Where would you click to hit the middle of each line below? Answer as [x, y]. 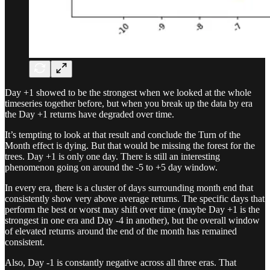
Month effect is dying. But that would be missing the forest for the [130, 146]
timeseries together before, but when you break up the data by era [129, 104]
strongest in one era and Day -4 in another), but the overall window [132, 221]
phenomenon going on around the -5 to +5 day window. [111, 168]
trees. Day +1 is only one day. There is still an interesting [112, 157]
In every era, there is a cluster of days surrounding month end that [129, 188]
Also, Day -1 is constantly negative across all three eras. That [121, 263]
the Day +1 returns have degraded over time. [89, 115]
